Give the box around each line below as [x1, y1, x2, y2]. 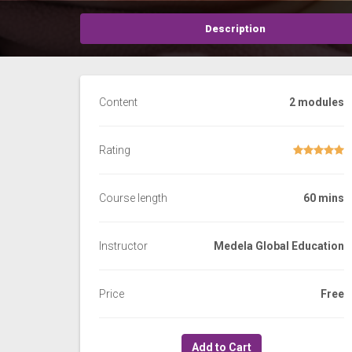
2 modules [289, 96, 344, 108]
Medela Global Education [214, 240, 344, 252]
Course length [99, 192, 167, 204]
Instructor [99, 240, 148, 252]
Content [99, 96, 137, 108]
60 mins [303, 192, 344, 204]
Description [204, 23, 266, 35]
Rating [99, 144, 130, 156]
